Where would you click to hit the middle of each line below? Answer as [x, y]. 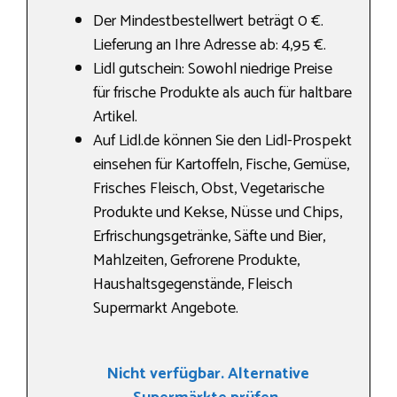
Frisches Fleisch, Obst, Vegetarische [209, 189]
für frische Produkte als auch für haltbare [222, 93]
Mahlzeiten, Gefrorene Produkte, [196, 261]
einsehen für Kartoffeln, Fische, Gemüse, [221, 165]
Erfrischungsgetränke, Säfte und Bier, [209, 237]
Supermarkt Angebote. [166, 309]
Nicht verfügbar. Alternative [207, 374]
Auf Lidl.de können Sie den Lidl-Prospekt [222, 141]
